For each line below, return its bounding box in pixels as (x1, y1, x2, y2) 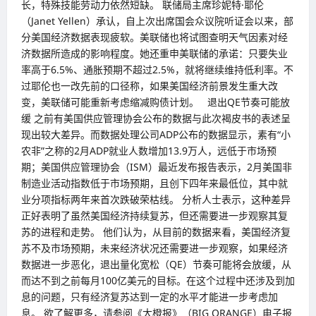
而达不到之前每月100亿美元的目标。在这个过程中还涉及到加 (21, 274, 295, 288)
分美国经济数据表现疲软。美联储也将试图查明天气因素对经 (21, 30, 288, 44)
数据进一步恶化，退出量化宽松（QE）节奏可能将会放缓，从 (21, 257, 291, 272)
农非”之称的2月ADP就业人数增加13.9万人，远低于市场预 (21, 144, 276, 158)
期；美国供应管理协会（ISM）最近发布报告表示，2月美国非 (21, 160, 292, 174)
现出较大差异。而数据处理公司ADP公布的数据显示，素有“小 (21, 128, 291, 142)
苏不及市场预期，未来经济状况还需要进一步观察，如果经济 (21, 241, 288, 255)
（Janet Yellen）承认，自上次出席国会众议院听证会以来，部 (21, 14, 293, 28)
